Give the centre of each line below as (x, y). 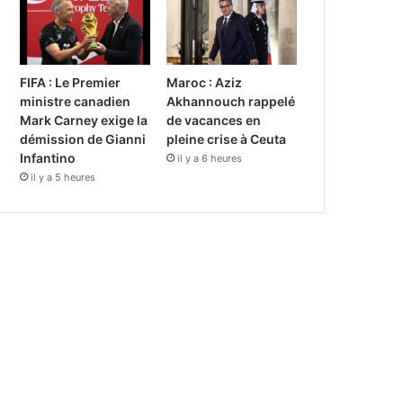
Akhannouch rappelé (231, 102)
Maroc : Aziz (205, 83)
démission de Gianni (83, 139)
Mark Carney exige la (84, 121)
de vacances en (214, 121)
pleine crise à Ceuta (227, 139)
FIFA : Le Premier (71, 83)
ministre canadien (76, 102)
